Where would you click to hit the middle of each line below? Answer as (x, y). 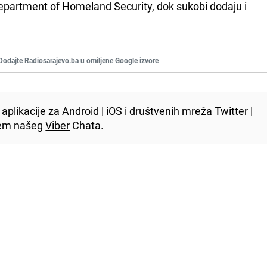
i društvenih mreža (169, 111)
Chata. (87, 125)
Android (81, 111)
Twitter (232, 111)
